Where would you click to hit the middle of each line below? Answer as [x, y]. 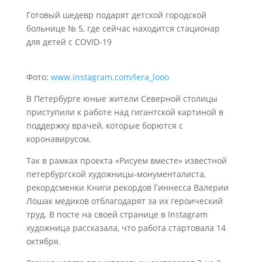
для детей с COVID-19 [69, 42]
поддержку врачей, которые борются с [104, 125]
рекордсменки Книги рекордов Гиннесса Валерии [127, 187]
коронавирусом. [58, 139]
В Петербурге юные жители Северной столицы [122, 99]
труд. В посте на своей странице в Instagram [117, 214]
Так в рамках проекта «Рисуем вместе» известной [126, 161]
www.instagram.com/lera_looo [110, 77]
